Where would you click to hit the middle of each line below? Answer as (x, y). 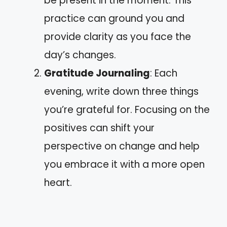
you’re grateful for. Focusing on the (127, 110)
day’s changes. (80, 55)
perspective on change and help (122, 146)
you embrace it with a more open (124, 165)
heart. (58, 183)
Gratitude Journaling (97, 73)
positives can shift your (99, 128)
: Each (164, 73)
